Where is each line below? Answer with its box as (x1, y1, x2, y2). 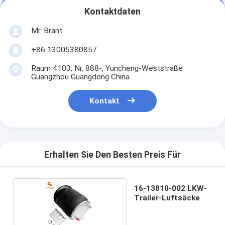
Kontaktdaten (84, 7, 141, 17)
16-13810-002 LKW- (134, 183, 207, 193)
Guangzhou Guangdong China (31, 72, 130, 81)
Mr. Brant (31, 26, 62, 35)
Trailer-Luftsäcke (134, 193, 200, 202)
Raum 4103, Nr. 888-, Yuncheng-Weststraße (31, 63, 183, 73)
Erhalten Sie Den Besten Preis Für (44, 150, 181, 160)
